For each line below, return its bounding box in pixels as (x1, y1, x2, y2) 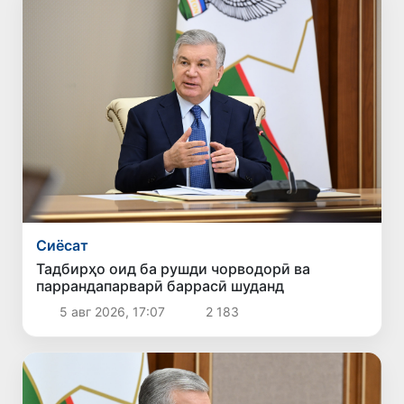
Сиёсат (36, 236, 89, 255)
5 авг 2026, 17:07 (55, 304, 169, 320)
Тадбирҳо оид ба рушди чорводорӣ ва (36, 260, 311, 279)
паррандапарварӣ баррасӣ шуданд (36, 277, 285, 296)
